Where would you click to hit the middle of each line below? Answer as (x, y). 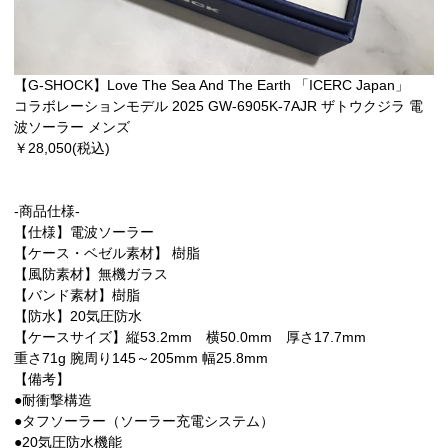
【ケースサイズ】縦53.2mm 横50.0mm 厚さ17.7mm (197, 337)
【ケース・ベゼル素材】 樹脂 (107, 253)
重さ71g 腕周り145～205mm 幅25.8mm (141, 358)
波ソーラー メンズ (72, 127)
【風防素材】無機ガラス (91, 274)
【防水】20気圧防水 (78, 316)
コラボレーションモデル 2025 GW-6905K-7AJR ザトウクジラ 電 (218, 106)
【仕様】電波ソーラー (84, 232)
